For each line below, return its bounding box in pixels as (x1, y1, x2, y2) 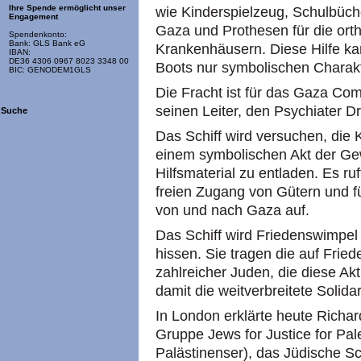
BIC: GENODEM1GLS (9, 65, 91, 75)
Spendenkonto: (9, 30, 67, 39)
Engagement (9, 12, 58, 22)
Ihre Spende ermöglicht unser (9, 3, 126, 13)
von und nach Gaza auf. (156, 202, 309, 218)
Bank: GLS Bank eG (9, 39, 85, 48)
